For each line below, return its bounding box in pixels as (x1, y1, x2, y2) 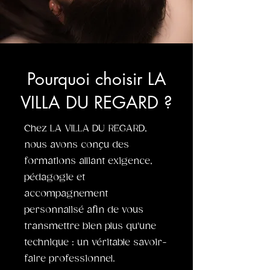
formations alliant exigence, (24, 155, 152, 167)
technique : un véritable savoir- (24, 237, 167, 248)
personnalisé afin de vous (24, 204, 143, 216)
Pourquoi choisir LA (27, 68, 166, 90)
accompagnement (24, 188, 108, 199)
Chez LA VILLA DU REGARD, (24, 123, 147, 134)
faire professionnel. (24, 253, 115, 265)
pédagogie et (24, 172, 85, 183)
